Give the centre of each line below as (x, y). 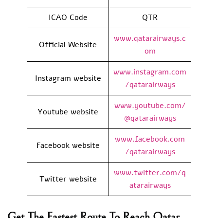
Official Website (68, 45)
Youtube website (68, 112)
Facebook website (68, 145)
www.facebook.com (150, 139)
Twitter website (68, 179)
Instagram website (68, 78)
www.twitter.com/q (150, 173)
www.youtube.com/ (150, 105)
